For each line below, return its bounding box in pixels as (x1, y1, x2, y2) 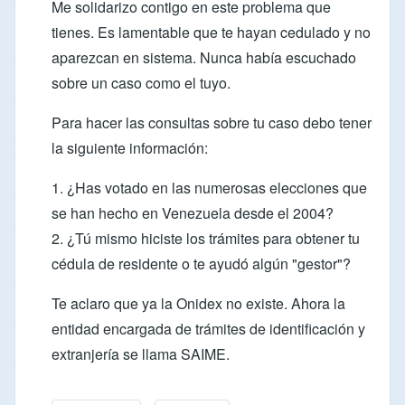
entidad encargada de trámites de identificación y (52, 317, 365, 339)
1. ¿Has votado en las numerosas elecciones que (52, 176, 367, 198)
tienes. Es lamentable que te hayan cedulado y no (52, 21, 371, 42)
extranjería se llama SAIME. (52, 343, 230, 364)
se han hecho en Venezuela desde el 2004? (52, 202, 334, 223)
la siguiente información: (52, 137, 208, 158)
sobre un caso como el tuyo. (52, 71, 231, 93)
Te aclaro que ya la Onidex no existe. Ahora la (52, 292, 345, 314)
